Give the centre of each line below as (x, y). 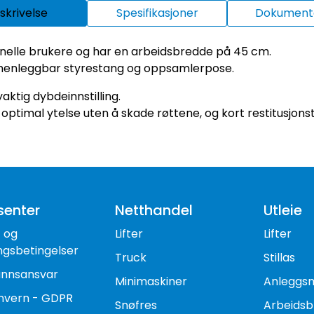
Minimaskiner (151, 281)
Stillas (280, 258)
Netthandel (153, 210)
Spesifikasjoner (157, 13)
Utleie (283, 210)
